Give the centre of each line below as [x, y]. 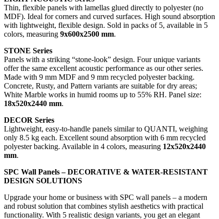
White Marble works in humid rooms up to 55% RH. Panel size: [103, 94]
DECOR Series [29, 120]
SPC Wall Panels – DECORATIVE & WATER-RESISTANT [106, 172]
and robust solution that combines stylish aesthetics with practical [104, 206]
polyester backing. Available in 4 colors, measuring [83, 146]
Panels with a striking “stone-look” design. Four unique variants [102, 59]
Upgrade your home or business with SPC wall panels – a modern [106, 197]
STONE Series [28, 50]
